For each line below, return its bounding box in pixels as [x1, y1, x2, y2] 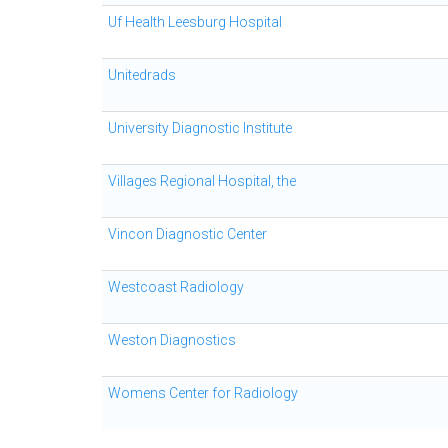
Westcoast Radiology [108, 279, 244, 295]
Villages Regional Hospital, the [108, 173, 296, 189]
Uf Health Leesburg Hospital [108, 14, 282, 30]
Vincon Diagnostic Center [108, 226, 267, 242]
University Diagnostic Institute [108, 120, 292, 136]
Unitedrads [108, 67, 176, 83]
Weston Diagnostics [108, 332, 236, 348]
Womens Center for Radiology [108, 385, 298, 401]
